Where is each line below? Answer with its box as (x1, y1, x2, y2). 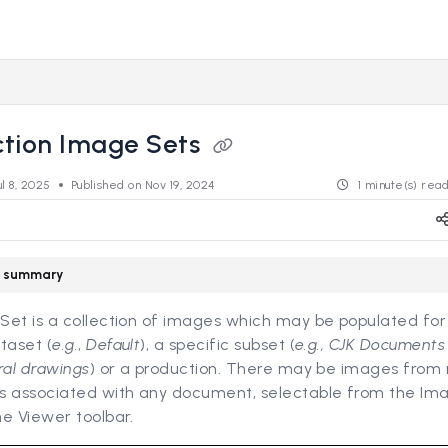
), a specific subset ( (140, 334, 295, 354)
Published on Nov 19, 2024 (70, 177, 216, 192)
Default (86, 334, 141, 354)
